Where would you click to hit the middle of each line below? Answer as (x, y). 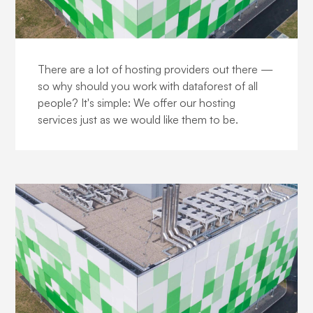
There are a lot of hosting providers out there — (156, 69)
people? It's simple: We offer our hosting (137, 102)
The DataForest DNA (93, 48)
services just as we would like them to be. (138, 119)
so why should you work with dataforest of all (148, 86)
